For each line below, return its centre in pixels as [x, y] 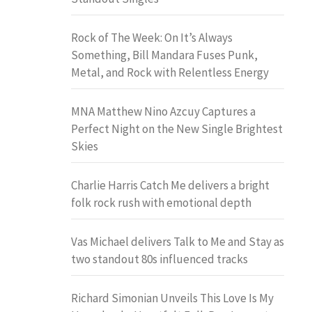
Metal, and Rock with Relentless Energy [170, 72]
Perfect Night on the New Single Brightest [177, 128]
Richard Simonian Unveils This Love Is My [172, 298]
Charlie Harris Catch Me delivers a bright [170, 185]
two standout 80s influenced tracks [159, 259]
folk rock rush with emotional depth [161, 202]
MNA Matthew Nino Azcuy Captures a [163, 111]
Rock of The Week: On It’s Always [152, 37]
